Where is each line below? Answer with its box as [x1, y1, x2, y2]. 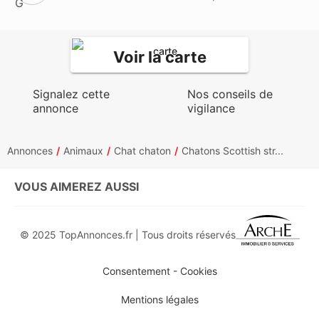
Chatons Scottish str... [182, 145, 283, 157]
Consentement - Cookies [102, 265, 217, 278]
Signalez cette [33, 87, 110, 101]
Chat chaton [114, 145, 171, 157]
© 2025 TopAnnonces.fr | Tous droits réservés [19, 228, 236, 241]
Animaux [63, 145, 103, 157]
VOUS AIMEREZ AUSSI [14, 179, 139, 194]
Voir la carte [113, 47, 206, 66]
